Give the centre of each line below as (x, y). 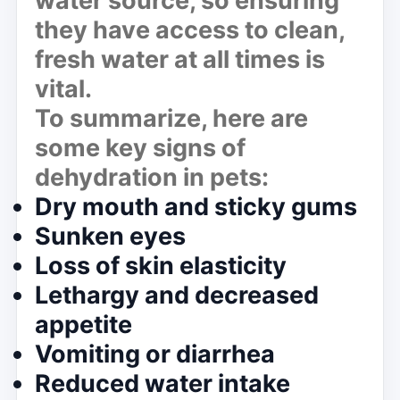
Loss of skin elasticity (161, 265)
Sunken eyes (110, 236)
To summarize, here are (171, 118)
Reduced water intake (162, 383)
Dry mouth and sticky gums (196, 206)
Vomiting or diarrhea (155, 354)
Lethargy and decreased (177, 295)
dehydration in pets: (152, 177)
